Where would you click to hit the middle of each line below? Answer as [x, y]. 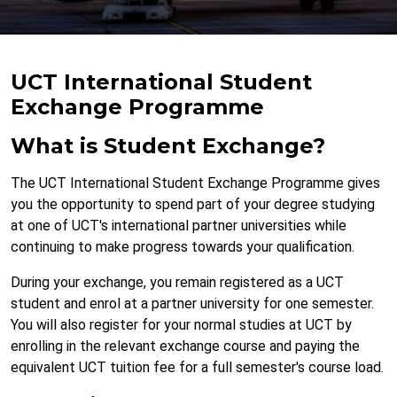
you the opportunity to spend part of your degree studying [193, 205]
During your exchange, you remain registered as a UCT [177, 283]
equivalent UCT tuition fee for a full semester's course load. [197, 368]
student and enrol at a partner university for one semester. [192, 304]
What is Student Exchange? [168, 146]
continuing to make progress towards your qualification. [183, 247]
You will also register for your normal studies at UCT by [181, 325]
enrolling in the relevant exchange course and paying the [185, 346]
